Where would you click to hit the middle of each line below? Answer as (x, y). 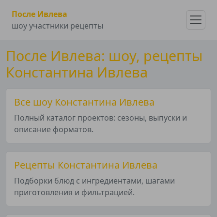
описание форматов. (54, 129)
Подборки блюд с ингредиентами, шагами (94, 181)
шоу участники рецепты (57, 26)
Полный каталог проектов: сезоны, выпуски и (101, 118)
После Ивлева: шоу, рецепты (104, 55)
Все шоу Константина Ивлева (84, 102)
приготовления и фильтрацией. (74, 192)
